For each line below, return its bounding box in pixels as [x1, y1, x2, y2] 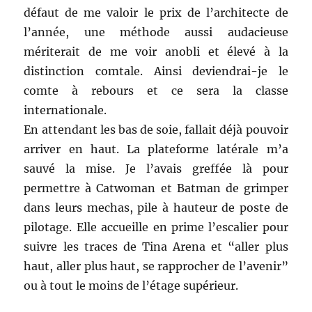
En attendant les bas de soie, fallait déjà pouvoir [24, 122, 288, 136]
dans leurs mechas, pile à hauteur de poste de [24, 200, 288, 214]
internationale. [24, 102, 107, 117]
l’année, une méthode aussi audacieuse [24, 24, 288, 39]
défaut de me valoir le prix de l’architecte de [24, 5, 288, 19]
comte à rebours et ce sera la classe [24, 83, 288, 97]
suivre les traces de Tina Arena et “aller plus [24, 239, 288, 253]
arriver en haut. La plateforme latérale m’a [24, 141, 288, 156]
